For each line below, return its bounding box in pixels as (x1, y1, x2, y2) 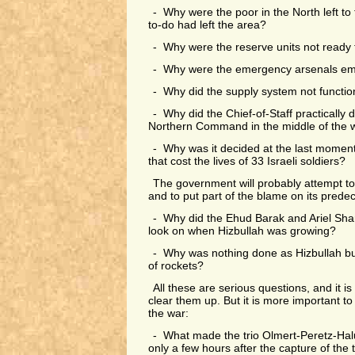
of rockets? (147, 260, 204, 272)
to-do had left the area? (147, 19, 266, 31)
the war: (147, 307, 189, 319)
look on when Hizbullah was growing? (147, 225, 336, 237)
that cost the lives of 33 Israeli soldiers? (147, 155, 345, 167)
